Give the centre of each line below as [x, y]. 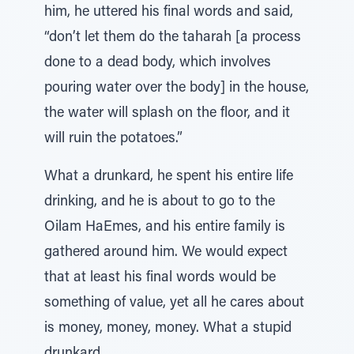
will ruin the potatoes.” [113, 139]
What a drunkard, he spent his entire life [169, 177]
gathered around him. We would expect [166, 253]
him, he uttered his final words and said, [169, 13]
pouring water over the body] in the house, [177, 88]
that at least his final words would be [160, 278]
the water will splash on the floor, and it [167, 114]
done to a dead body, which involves [158, 63]
